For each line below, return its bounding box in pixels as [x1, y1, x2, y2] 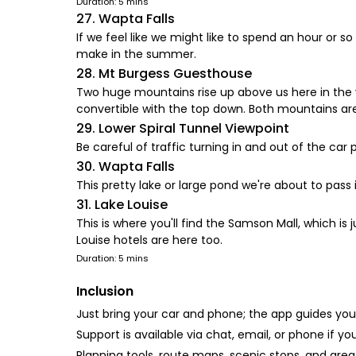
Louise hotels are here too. [76, 232, 222, 248]
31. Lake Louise [76, 195, 168, 214]
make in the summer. [76, 46, 196, 62]
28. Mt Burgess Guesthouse [76, 64, 252, 83]
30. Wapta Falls [76, 157, 175, 176]
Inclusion [76, 282, 133, 300]
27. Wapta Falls [76, 10, 175, 28]
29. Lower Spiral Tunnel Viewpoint [76, 119, 289, 137]
